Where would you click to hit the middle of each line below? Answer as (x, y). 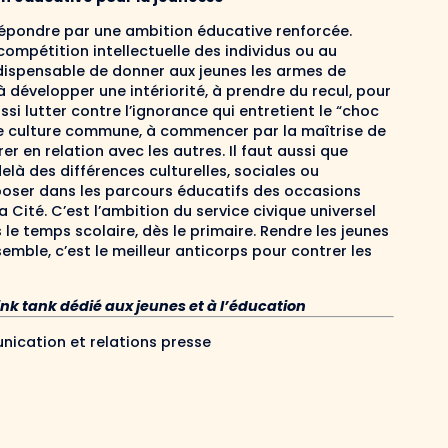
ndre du (281, 91)
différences (102, 171)
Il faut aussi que (286, 151)
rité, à (202, 91)
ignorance (170, 111)
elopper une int (93, 91)
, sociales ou (273, 171)
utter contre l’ (80, 111)
